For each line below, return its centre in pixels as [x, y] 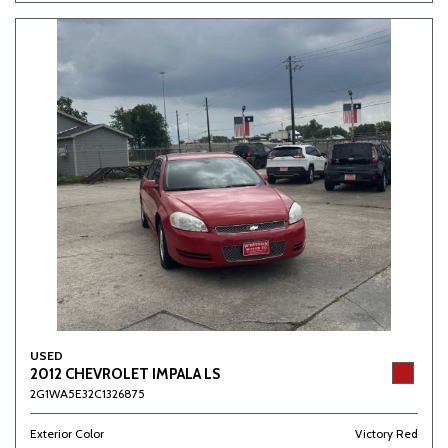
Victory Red [386, 433]
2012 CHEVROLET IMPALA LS [125, 374]
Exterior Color [67, 433]
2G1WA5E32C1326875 [87, 393]
